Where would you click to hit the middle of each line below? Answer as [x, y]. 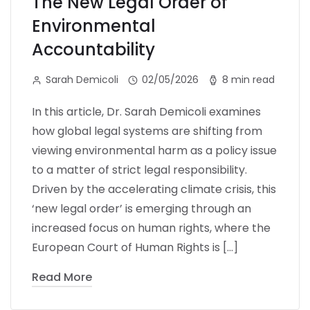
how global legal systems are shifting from [147, 131]
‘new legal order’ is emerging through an [142, 208]
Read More [62, 277]
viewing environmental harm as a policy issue [154, 150]
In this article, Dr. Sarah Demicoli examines [146, 111]
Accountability [93, 49]
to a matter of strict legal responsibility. [139, 170]
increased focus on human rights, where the [151, 228]
